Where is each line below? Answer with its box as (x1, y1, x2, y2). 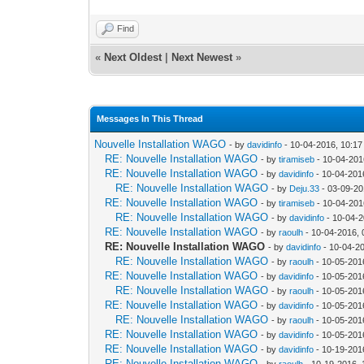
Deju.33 (289, 183, 320, 193)
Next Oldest (104, 50, 162, 63)
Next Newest (171, 50, 233, 63)
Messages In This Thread (97, 113, 204, 123)
